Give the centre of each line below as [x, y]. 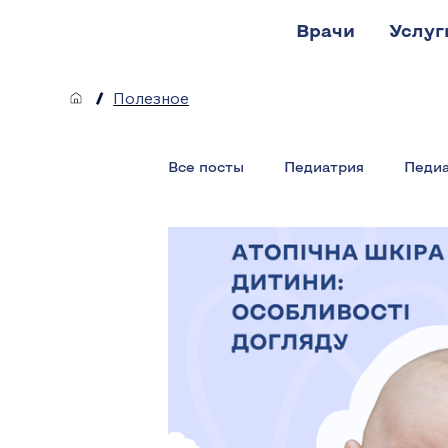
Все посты [206, 166]
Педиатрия [324, 166]
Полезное [151, 98]
